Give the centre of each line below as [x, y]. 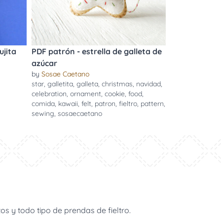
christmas [117, 84]
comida [43, 104]
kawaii [68, 104]
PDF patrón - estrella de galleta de [96, 51]
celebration [49, 94]
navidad [148, 84]
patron [105, 104]
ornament [85, 94]
